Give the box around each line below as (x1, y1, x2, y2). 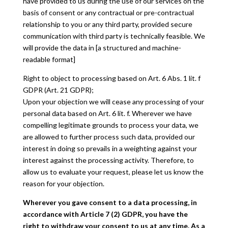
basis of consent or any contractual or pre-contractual (22, 8, 194, 17)
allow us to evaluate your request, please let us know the (22, 167, 204, 176)
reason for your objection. (22, 179, 104, 188)
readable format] (22, 55, 75, 64)
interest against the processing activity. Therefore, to (22, 156, 194, 164)
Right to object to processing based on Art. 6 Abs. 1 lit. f (22, 74, 201, 82)
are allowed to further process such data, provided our (22, 132, 195, 141)
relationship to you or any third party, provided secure (22, 20, 192, 28)
